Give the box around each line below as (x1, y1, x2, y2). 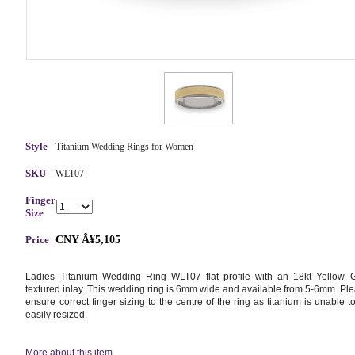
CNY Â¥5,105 (55, 233, 121, 246)
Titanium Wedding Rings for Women (55, 140, 194, 152)
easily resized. (25, 308, 88, 320)
